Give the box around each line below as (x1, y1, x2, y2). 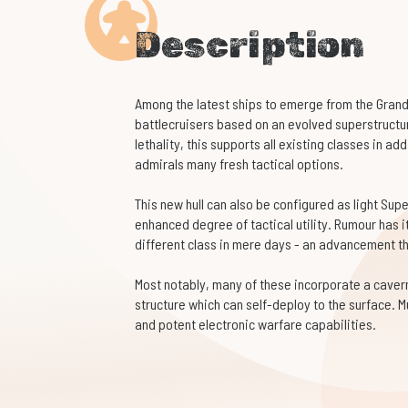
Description (134, 24, 364, 67)
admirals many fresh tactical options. (134, 155, 346, 173)
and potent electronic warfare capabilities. (134, 315, 379, 333)
